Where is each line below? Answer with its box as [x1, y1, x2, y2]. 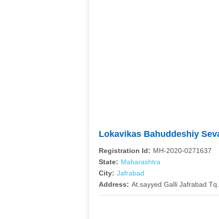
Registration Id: [99, 147, 151, 154]
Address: [99, 180, 129, 188]
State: [99, 158, 118, 166]
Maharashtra [121, 158, 160, 166]
